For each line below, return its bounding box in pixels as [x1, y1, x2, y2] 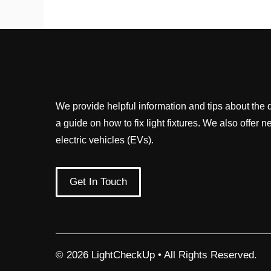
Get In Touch [70, 176, 127, 188]
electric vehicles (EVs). [56, 135, 154, 146]
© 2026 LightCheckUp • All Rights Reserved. [56, 249, 257, 261]
